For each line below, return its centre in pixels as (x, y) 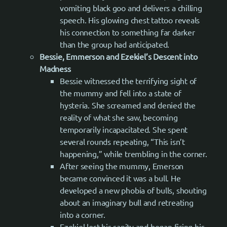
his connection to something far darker (127, 32)
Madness (55, 68)
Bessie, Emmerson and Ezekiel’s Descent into (119, 56)
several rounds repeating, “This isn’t (122, 141)
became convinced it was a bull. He (120, 178)
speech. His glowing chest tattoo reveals (130, 20)
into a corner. (83, 214)
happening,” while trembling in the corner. (134, 153)
